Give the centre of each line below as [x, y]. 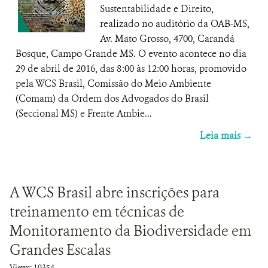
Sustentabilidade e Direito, [157, 9]
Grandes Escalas [60, 250]
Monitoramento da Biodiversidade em [130, 231]
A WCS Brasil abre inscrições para [115, 193]
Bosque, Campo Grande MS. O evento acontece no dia [131, 54]
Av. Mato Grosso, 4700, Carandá [167, 39]
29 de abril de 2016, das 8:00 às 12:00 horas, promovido [131, 68]
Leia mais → [226, 135]
